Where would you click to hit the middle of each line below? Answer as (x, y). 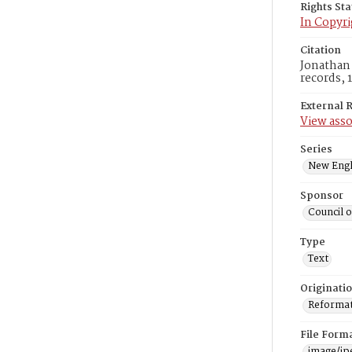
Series (316, 150)
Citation (321, 51)
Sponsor (322, 196)
